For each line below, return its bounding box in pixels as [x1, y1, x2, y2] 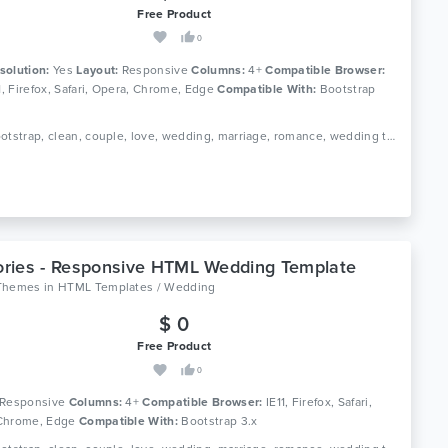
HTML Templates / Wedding [57, 280, 216, 295]
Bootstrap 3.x [178, 414, 258, 429]
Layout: [76, 62, 119, 77]
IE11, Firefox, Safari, [262, 395, 372, 410]
